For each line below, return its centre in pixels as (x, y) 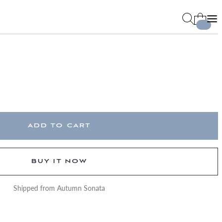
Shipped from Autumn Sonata (59, 188)
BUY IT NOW (59, 161)
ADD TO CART (59, 126)
